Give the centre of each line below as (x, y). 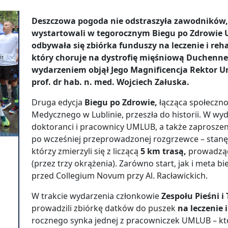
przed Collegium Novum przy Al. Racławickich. (121, 176)
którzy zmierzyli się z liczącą (86, 151)
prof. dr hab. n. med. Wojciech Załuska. (111, 82)
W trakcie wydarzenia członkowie (96, 196)
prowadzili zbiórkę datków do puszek (104, 208)
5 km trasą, (164, 151)
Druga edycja (58, 102)
